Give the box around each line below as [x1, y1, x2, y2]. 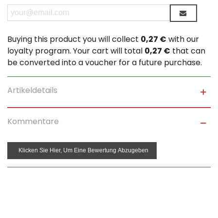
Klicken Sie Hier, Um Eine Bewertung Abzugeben [18, 147, 148, 154]
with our [166, 34, 199, 45]
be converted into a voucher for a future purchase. [7, 57, 202, 69]
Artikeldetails [7, 85, 57, 96]
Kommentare [7, 116, 59, 127]
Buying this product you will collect [7, 34, 141, 45]
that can [170, 45, 205, 57]
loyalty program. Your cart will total [7, 45, 145, 57]
